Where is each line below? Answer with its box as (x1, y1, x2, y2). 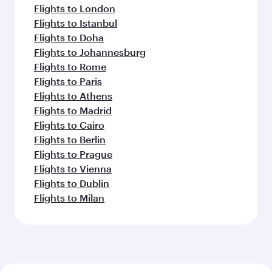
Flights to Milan (34, 192, 104, 203)
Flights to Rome (34, 61, 106, 72)
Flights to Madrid (34, 104, 112, 116)
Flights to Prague (34, 148, 112, 160)
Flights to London (34, 2, 115, 14)
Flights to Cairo (34, 119, 104, 131)
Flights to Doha (34, 32, 104, 43)
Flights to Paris (34, 75, 102, 87)
